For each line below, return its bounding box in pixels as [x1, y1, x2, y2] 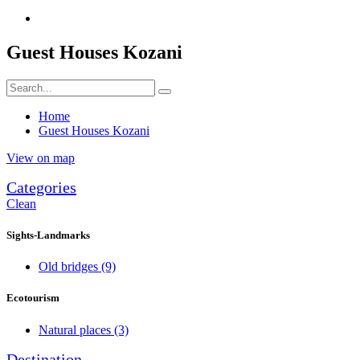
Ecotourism [6, 292, 59, 305]
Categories [6, 178, 76, 196]
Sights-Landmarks [6, 229, 90, 242]
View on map [6, 150, 75, 165]
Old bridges [39, 260, 101, 274]
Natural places [39, 322, 114, 337]
